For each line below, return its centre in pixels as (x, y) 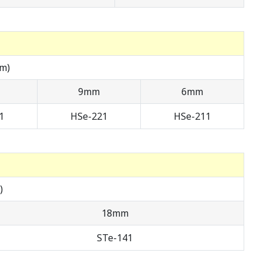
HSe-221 (89, 117)
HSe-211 (192, 117)
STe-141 (115, 238)
